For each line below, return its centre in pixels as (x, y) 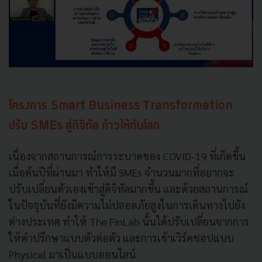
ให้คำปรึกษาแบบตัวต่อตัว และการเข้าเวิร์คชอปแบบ (121, 237)
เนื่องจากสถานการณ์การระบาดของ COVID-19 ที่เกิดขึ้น (127, 156)
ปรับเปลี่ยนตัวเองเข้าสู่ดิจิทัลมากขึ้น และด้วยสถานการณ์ (128, 188)
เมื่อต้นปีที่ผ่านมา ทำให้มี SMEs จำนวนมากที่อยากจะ (122, 172)
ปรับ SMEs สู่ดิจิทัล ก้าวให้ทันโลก (84, 126)
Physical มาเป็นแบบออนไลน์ (73, 254)
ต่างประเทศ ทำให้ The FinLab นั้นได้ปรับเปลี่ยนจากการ (129, 221)
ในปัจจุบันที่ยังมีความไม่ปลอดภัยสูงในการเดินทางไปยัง (127, 205)
